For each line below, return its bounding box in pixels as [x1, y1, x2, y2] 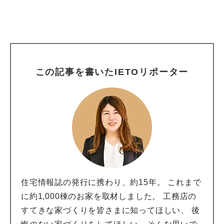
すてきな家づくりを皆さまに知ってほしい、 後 [21, 205, 200, 214]
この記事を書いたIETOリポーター [35, 66, 189, 77]
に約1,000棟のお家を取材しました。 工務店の [21, 191, 197, 200]
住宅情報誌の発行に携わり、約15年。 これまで [21, 177, 201, 186]
